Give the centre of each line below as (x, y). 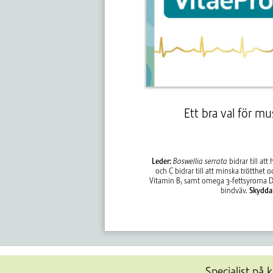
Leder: (161, 161)
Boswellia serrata (200, 161)
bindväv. (235, 190)
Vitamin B (165, 180)
